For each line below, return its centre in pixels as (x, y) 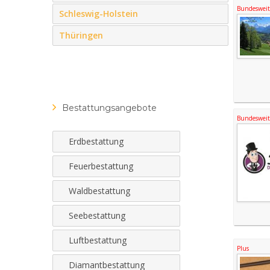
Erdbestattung (96, 141)
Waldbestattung (99, 191)
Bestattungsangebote (109, 108)
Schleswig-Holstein (99, 14)
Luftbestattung (98, 240)
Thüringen (81, 35)
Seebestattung (97, 215)
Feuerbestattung (101, 166)
